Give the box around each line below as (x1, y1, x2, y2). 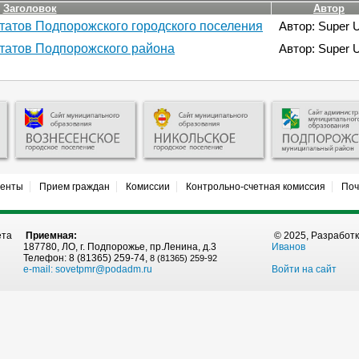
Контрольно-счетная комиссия (185, 181, 325, 193)
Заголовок (2, 2, 57, 15)
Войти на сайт (272, 264, 337, 276)
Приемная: (23, 230, 77, 242)
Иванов (272, 241, 305, 253)
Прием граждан (38, 181, 110, 193)
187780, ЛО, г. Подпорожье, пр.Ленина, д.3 (23, 241, 216, 253)
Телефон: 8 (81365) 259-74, (23, 252, 150, 264)
